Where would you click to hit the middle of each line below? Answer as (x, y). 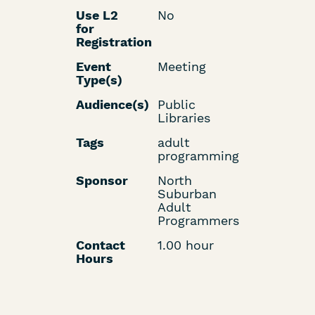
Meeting (182, 67)
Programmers (199, 221)
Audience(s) (112, 105)
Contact (100, 245)
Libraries (184, 118)
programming (199, 156)
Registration (114, 42)
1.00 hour (186, 245)
